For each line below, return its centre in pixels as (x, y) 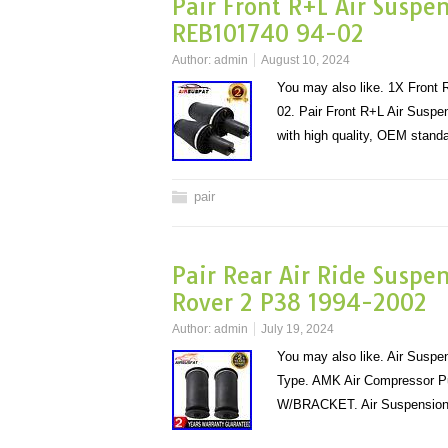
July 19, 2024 (297, 329)
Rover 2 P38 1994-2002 (299, 302)
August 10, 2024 (305, 60)
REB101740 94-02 (268, 33)
